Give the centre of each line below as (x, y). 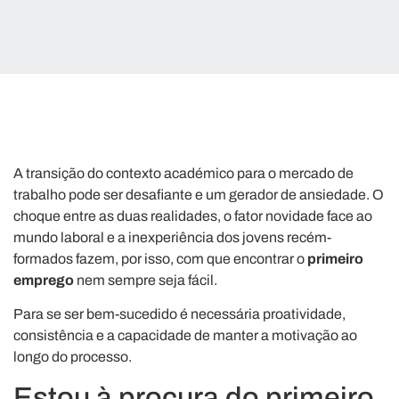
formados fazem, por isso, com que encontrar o (160, 259)
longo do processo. (73, 357)
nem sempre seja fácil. (146, 280)
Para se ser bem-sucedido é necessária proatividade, (179, 314)
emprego (44, 280)
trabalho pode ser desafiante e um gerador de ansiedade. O (199, 195)
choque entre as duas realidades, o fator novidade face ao (193, 216)
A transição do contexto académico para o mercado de (183, 173)
